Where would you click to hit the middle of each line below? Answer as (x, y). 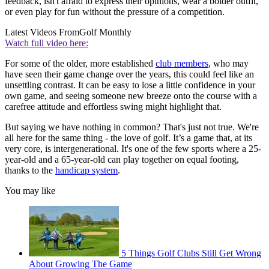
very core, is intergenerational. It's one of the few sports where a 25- (133, 149)
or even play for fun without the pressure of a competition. (115, 12)
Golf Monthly (105, 32)
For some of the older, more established (80, 64)
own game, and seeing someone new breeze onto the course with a (131, 96)
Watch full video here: (47, 43)
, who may (228, 64)
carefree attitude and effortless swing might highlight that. (113, 107)
